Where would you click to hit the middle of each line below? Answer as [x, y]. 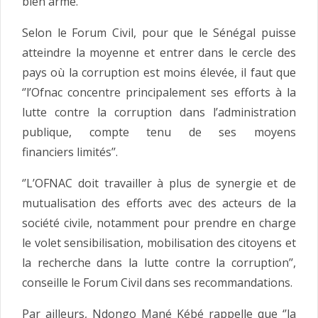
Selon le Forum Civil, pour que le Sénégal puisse [159, 32]
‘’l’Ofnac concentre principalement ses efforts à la [159, 92]
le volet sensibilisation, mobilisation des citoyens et [159, 242]
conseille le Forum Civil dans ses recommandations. [157, 282]
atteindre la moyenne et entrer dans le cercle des [159, 52]
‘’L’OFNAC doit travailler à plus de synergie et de [159, 183]
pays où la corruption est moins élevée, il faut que [159, 72]
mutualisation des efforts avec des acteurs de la [159, 203]
